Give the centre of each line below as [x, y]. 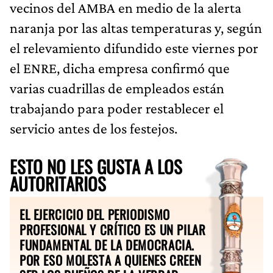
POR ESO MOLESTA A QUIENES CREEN [111, 260]
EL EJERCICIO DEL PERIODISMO [95, 214]
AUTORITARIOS [58, 183]
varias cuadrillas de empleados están [117, 88]
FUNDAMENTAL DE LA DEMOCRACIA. [107, 244]
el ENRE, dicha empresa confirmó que [120, 68]
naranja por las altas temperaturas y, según [136, 27]
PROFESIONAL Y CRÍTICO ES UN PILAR [113, 229]
